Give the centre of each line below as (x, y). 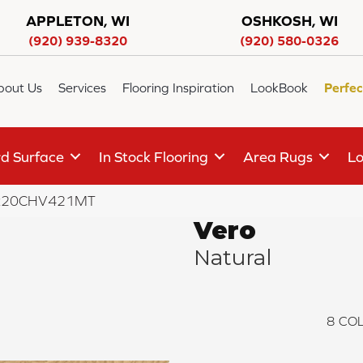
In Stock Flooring (154, 156)
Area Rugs (278, 156)
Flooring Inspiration (179, 88)
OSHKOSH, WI (289, 21)
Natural (233, 258)
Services (83, 88)
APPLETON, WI (77, 21)
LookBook (280, 88)
